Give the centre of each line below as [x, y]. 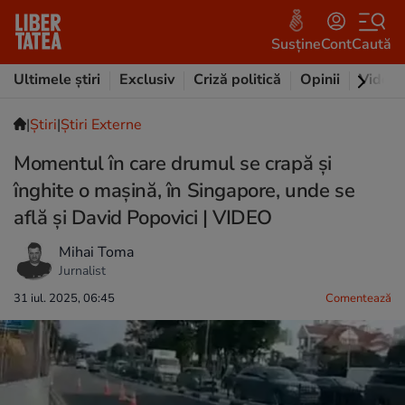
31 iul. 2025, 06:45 [64, 298]
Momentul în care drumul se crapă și [173, 164]
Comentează [358, 298]
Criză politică [237, 80]
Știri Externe [101, 125]
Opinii [320, 80]
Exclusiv [147, 80]
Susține [296, 44]
